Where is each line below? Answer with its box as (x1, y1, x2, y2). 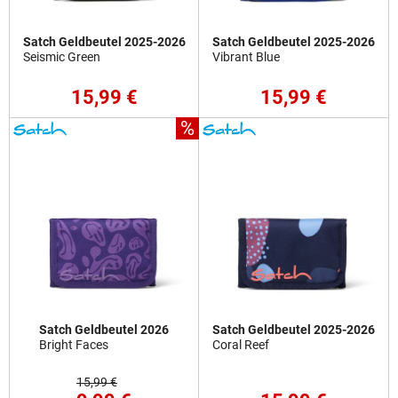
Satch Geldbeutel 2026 (39, 322, 169, 338)
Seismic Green (22, 50, 100, 65)
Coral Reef (212, 338, 269, 354)
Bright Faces (39, 338, 108, 354)
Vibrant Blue (212, 50, 280, 65)
